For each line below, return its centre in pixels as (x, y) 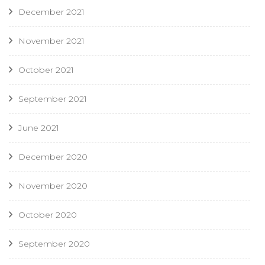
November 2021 (51, 41)
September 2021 (53, 99)
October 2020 (48, 215)
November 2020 (53, 186)
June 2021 (39, 128)
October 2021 (46, 70)
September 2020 (54, 244)
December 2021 (51, 12)
